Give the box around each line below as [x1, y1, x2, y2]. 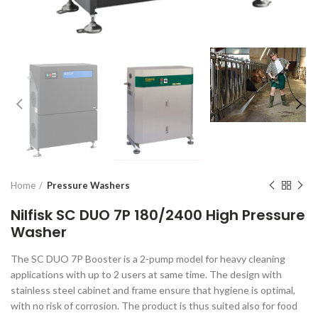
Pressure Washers [47, 180, 130, 192]
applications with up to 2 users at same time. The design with [11, 268, 282, 281]
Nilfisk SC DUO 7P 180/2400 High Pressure [11, 205, 305, 226]
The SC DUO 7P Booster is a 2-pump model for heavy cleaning [11, 253, 285, 265]
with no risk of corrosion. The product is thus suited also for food [11, 300, 297, 312]
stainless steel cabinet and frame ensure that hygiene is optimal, [11, 284, 295, 297]
